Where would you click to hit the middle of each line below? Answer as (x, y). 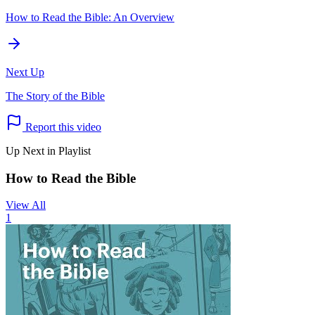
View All (26, 205)
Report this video (62, 127)
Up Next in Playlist (48, 151)
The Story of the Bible (55, 96)
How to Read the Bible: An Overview (90, 18)
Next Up (25, 72)
